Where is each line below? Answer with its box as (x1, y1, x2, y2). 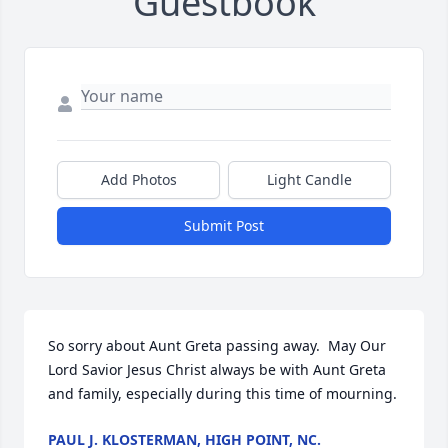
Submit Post (184, 216, 264, 236)
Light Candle (267, 170, 352, 190)
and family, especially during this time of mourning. (48, 384, 397, 404)
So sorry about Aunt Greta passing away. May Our (48, 336, 386, 356)
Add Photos (100, 170, 177, 190)
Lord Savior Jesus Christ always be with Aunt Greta (48, 360, 386, 380)
